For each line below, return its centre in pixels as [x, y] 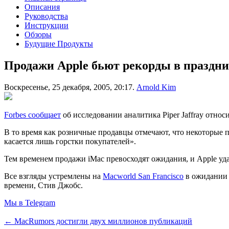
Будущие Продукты [59, 43]
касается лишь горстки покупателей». [70, 141]
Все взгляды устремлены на [53, 176]
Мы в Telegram [30, 202]
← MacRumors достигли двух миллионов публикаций [98, 221]
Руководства [46, 16]
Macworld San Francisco [143, 176]
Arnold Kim [156, 87]
